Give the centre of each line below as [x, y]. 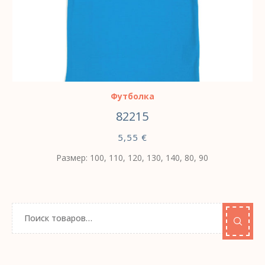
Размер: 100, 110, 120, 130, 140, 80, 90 [132, 157]
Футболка [132, 96]
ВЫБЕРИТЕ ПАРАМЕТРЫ [102, 67]
